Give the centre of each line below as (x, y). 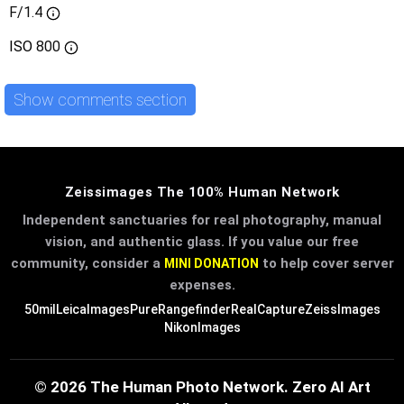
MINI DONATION (211, 264)
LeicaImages (92, 310)
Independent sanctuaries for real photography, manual (202, 220)
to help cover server (326, 264)
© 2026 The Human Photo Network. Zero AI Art (202, 387)
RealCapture (267, 310)
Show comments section (100, 99)
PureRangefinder (180, 310)
